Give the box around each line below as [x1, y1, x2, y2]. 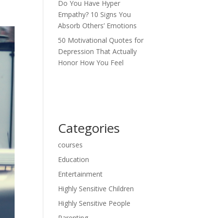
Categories [58, 119, 120, 137]
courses [58, 140, 83, 149]
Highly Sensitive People [58, 199, 131, 208]
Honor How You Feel [58, 58, 124, 67]
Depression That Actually [58, 47, 137, 56]
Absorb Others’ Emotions [58, 21, 137, 30]
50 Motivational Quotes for [58, 36, 144, 45]
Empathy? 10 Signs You [58, 10, 131, 19]
